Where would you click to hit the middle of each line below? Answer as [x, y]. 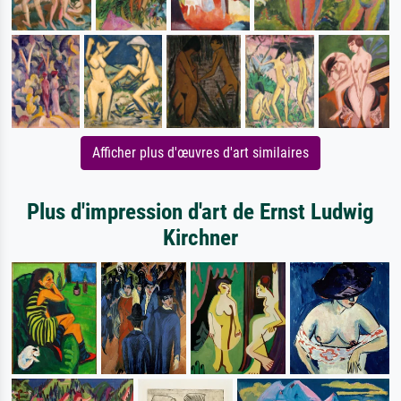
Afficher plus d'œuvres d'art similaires [200, 153]
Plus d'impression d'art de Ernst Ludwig [200, 212]
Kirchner [200, 238]
